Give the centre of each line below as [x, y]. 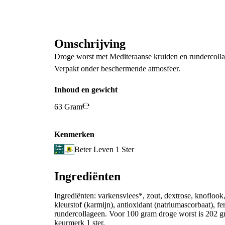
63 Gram [68, 107]
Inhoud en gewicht [86, 90]
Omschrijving [90, 43]
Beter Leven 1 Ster [104, 149]
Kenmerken [74, 135]
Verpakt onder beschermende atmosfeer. [117, 68]
